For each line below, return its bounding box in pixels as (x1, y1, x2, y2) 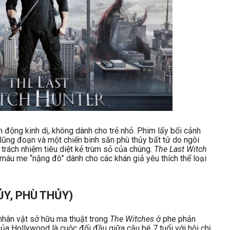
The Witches (110, 214, 154, 224)
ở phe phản (154, 214, 196, 224)
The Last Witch (154, 144, 207, 155)
